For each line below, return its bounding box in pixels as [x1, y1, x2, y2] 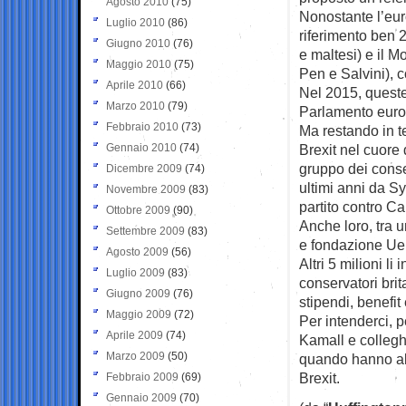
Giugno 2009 [106, 286, 170, 300]
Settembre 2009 [106, 224, 185, 237]
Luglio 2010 [106, 15, 165, 29]
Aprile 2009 [106, 328, 163, 342]
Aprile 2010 [106, 78, 163, 92]
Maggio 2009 [106, 307, 171, 321]
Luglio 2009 [106, 266, 165, 279]
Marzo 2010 [106, 99, 165, 112]
